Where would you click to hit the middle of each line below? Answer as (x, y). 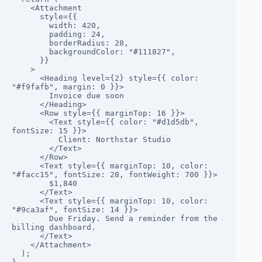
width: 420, (30, 25)
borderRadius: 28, (30, 43)
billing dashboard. (54, 227)
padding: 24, (30, 34)
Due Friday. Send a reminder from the (30, 218)
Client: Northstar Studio (35, 139)
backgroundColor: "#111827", (30, 51)
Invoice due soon (30, 95)
